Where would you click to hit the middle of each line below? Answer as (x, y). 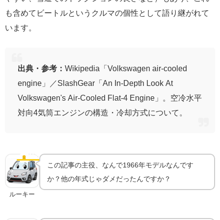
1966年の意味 (48, 158)
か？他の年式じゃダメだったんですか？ (109, 179)
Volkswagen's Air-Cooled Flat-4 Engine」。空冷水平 (110, 97)
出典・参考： (41, 68)
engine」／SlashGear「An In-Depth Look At (95, 83)
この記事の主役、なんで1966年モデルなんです (121, 165)
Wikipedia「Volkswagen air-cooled (126, 68)
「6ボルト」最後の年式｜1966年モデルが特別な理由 (110, 152)
